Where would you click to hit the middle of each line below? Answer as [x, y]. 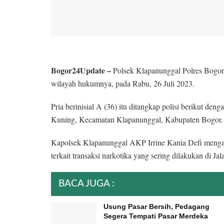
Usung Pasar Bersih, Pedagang [156, 206]
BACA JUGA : [86, 183]
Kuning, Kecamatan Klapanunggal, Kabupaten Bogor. [137, 119]
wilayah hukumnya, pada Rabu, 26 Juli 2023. [123, 83]
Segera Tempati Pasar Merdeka [157, 216]
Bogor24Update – [81, 70]
